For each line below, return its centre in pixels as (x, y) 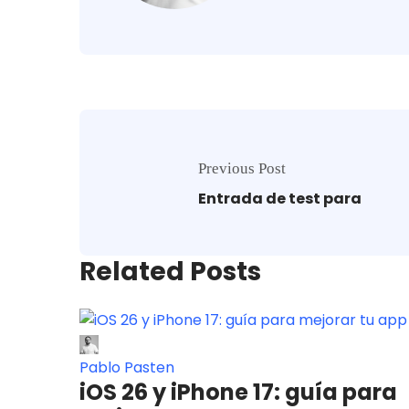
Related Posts (170, 271)
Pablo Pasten (127, 368)
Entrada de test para (280, 199)
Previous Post (242, 169)
